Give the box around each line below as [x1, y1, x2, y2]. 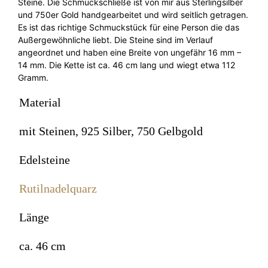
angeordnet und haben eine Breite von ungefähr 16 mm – [18, 47, 241, 58]
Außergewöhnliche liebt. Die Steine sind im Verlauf [18, 35, 213, 45]
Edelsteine [19, 153, 70, 167]
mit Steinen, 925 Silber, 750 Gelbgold [19, 124, 203, 138]
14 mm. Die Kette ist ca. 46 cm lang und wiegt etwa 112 [18, 60, 235, 71]
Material [19, 96, 61, 109]
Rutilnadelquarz [19, 182, 97, 196]
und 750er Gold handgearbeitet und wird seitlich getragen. [18, 10, 248, 20]
